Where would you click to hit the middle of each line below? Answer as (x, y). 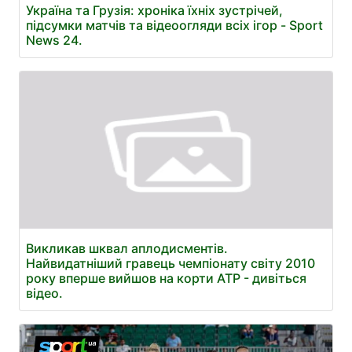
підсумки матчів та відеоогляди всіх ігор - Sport (174, 25)
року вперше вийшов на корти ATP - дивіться (166, 278)
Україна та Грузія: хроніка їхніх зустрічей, (154, 10)
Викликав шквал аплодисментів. (127, 248)
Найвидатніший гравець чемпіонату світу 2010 (170, 263)
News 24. (54, 40)
